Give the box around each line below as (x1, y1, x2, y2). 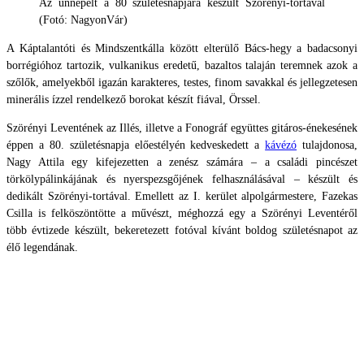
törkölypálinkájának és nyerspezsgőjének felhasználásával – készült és (6, 172, 357, 185)
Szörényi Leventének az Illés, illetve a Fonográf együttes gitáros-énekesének (6, 121, 357, 134)
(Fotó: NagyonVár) (39, 13, 128, 26)
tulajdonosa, (297, 138, 357, 151)
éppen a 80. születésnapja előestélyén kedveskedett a (6, 138, 266, 151)
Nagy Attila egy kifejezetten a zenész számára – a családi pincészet (6, 155, 357, 168)
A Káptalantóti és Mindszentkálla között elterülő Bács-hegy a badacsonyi (6, 41, 357, 54)
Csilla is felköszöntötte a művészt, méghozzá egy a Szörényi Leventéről (6, 206, 357, 219)
